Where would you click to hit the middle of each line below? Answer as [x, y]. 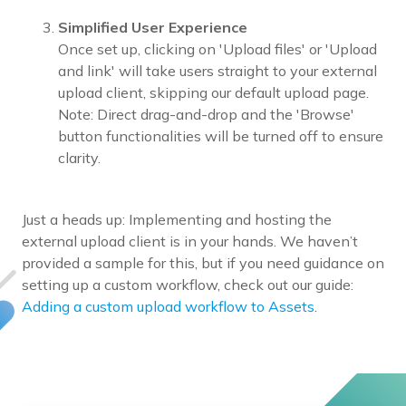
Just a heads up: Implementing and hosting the [177, 220]
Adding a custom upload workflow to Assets [168, 307]
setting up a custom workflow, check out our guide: [188, 285]
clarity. [79, 158]
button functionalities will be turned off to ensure [221, 136]
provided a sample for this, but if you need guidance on [203, 263]
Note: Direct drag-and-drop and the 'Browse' [206, 115]
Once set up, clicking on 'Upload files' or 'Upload [217, 49]
